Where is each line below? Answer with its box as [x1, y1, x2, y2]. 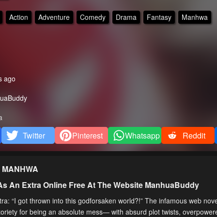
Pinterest [72, 130, 103, 141]
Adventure [38, 12, 70, 22]
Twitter [23, 130, 46, 141]
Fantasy [146, 12, 171, 22]
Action [9, 12, 28, 22]
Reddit [182, 130, 205, 141]
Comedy [79, 12, 106, 22]
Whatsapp [124, 130, 160, 141]
